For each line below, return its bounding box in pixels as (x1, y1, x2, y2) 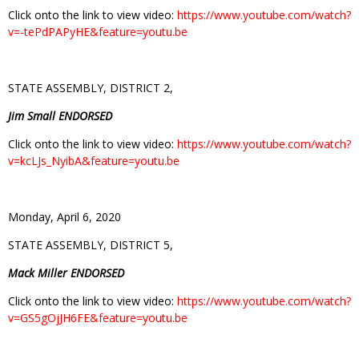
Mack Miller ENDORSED (8, 264, 124, 280)
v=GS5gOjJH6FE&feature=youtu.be (8, 309, 188, 325)
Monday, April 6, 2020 (8, 208, 121, 224)
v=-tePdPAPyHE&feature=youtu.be (8, 23, 188, 39)
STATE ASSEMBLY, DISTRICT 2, (8, 79, 173, 95)
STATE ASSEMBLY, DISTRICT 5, (8, 236, 173, 252)
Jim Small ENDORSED (8, 107, 112, 123)
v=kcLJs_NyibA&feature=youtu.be (8, 152, 179, 168)
